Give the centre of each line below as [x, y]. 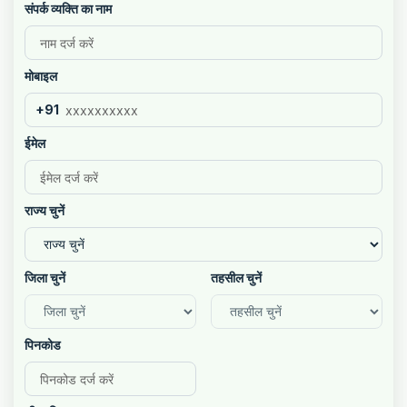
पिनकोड [43, 345]
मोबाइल [41, 76]
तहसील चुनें [236, 278]
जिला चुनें [45, 278]
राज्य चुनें [45, 210]
